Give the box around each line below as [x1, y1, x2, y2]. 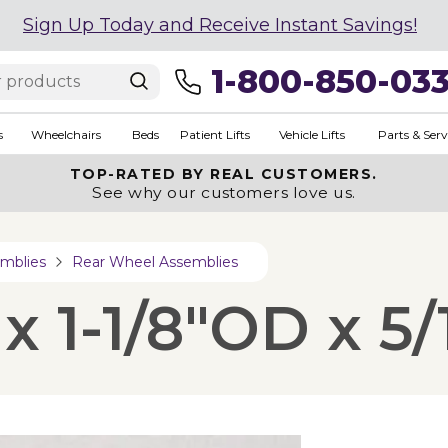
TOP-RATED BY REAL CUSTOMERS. [69, 165, 378, 183]
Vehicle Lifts [278, 126, 345, 142]
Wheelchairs [30, 126, 101, 142]
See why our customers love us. [92, 183, 356, 202]
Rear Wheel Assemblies [72, 253, 238, 271]
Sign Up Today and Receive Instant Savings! [23, 14, 417, 36]
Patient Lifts [179, 126, 250, 142]
